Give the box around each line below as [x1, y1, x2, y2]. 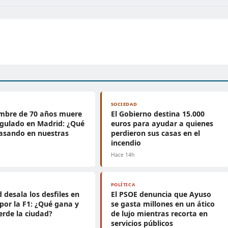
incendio [110, 138, 141, 148]
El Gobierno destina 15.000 [110, 109, 205, 119]
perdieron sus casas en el [110, 128, 200, 138]
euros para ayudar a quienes [110, 119, 213, 128]
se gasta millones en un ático [110, 199, 215, 209]
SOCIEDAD [110, 101, 137, 107]
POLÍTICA [110, 181, 135, 188]
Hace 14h [110, 151, 134, 158]
